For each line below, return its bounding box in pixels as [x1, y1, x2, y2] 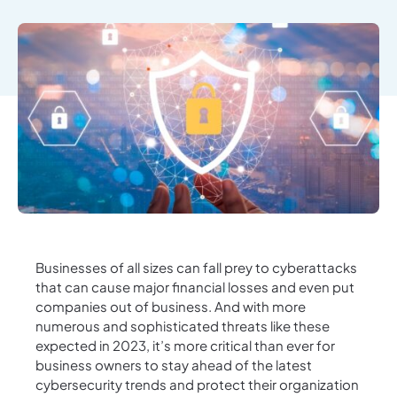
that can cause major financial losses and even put [35, 278, 354, 295]
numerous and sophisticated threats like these [35, 317, 330, 334]
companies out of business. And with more [35, 298, 306, 315]
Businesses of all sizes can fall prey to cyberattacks [35, 259, 357, 276]
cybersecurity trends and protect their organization [35, 376, 359, 393]
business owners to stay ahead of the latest [35, 356, 312, 373]
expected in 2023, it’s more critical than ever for [35, 337, 335, 354]
